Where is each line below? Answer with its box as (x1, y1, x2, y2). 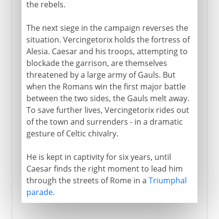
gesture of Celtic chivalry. (26, 128, 118, 139)
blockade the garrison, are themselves (26, 57, 167, 68)
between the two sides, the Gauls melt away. (26, 92, 189, 104)
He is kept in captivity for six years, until (26, 151, 171, 162)
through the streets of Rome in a (26, 175, 149, 186)
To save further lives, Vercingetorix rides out (26, 104, 189, 115)
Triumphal (148, 175, 187, 186)
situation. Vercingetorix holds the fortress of (26, 34, 190, 45)
